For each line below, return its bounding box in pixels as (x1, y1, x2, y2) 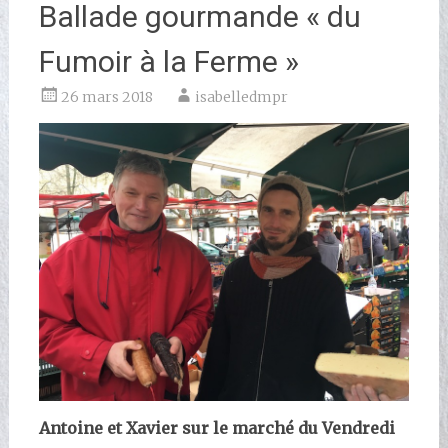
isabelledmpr (194, 88, 288, 106)
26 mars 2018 (60, 88, 153, 106)
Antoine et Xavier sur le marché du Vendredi (38, 417, 399, 438)
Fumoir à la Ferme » (38, 44, 299, 79)
